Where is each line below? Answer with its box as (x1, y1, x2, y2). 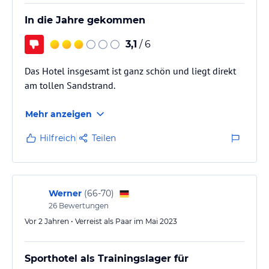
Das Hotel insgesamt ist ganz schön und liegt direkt (25, 64, 236, 77)
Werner (49, 187, 82, 199)
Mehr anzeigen (25, 108, 92, 119)
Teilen (92, 132, 116, 144)
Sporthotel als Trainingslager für (25, 252, 189, 264)
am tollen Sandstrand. (25, 79, 115, 91)
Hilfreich (40, 132, 76, 144)
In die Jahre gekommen (25, 14, 145, 26)
